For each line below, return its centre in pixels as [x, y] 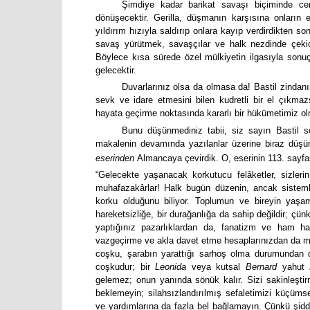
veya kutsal [216, 266]
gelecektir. [116, 70]
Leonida [171, 266]
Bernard [262, 266]
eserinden [116, 158]
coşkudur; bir [126, 266]
